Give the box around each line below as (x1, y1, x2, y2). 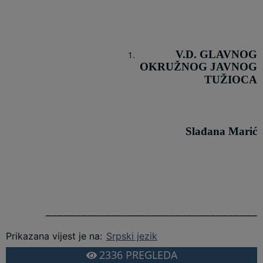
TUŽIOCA (204, 73, 257, 86)
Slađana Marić (185, 125, 257, 138)
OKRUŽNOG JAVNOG (139, 60, 257, 73)
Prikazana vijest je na (6, 230, 100, 242)
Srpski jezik (106, 230, 157, 242)
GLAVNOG (199, 48, 257, 60)
